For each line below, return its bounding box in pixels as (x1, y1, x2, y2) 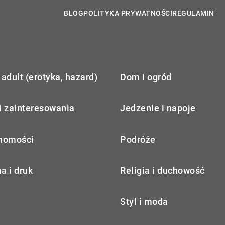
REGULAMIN (172, 9, 214, 18)
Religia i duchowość (120, 165, 205, 176)
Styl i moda (120, 196, 168, 207)
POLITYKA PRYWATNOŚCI (83, 9, 172, 18)
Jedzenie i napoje (120, 103, 196, 114)
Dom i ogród (120, 72, 172, 83)
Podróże (120, 134, 156, 145)
